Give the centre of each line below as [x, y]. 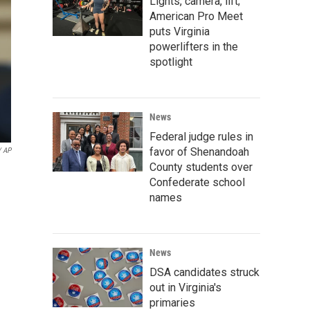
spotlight [171, 62]
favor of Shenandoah [199, 152]
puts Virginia [180, 31]
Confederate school [197, 182]
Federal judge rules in [201, 136]
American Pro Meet [196, 16]
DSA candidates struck [204, 272]
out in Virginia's [185, 287]
